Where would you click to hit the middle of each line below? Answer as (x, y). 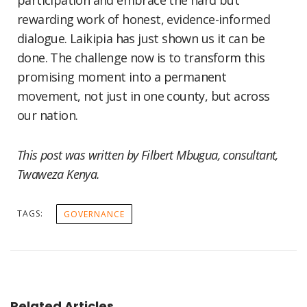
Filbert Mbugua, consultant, (210, 155)
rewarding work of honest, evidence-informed (144, 19)
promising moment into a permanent (122, 77)
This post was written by (78, 155)
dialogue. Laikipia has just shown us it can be (141, 38)
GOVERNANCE (94, 214)
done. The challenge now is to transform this (141, 58)
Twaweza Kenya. (60, 174)
